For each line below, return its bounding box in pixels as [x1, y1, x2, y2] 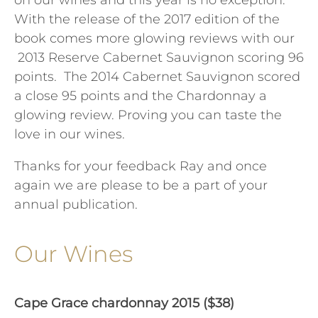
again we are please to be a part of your [14, 177, 268, 194]
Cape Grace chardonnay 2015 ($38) [14, 295, 234, 312]
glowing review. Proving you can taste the [14, 107, 282, 124]
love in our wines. [14, 126, 125, 143]
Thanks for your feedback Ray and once [14, 158, 267, 175]
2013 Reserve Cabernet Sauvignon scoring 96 [14, 50, 304, 66]
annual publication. [14, 197, 138, 213]
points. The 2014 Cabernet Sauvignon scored [14, 69, 300, 85]
